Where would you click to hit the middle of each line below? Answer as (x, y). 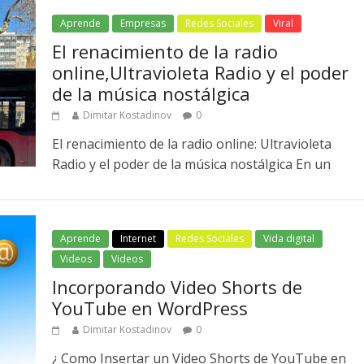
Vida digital (289, 239)
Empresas (143, 24)
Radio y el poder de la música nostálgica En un (191, 165)
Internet (138, 239)
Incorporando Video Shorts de (177, 287)
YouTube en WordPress (150, 308)
